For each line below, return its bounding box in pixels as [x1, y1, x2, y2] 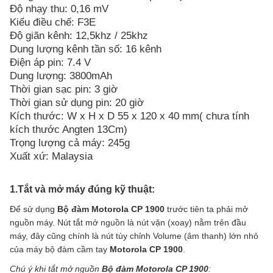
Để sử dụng [10, 204, 57, 214]
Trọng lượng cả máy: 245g [10, 137, 130, 149]
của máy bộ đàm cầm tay [10, 244, 110, 255]
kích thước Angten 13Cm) [10, 124, 127, 136]
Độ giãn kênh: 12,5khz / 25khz [10, 30, 148, 42]
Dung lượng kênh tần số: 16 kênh [10, 43, 161, 55]
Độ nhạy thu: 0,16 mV [10, 3, 108, 15]
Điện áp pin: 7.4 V [10, 57, 91, 69]
